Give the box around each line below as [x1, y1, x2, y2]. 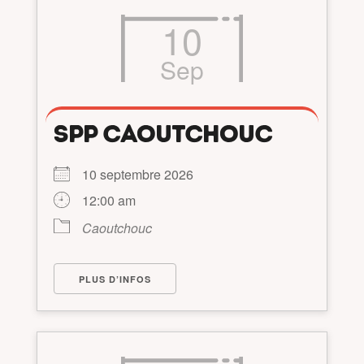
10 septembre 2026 [81, 164, 206, 184]
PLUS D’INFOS [78, 272, 151, 285]
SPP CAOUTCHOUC [53, 118, 272, 149]
